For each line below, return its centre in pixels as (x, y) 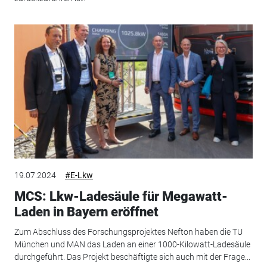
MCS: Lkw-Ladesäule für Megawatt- (121, 196)
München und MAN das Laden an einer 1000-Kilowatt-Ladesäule (132, 245)
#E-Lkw (79, 175)
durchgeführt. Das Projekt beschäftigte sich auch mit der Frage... (132, 257)
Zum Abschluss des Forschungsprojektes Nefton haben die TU (128, 232)
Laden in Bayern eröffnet (86, 212)
